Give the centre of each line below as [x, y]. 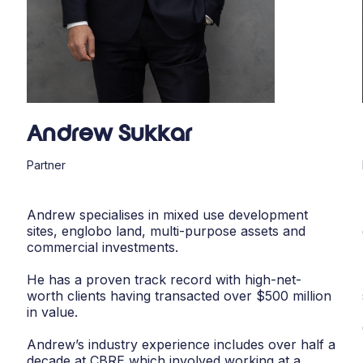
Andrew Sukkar [110, 136]
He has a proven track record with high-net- [164, 280]
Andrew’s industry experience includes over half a [181, 345]
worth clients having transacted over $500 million [179, 296]
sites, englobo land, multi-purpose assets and [167, 231]
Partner [47, 165]
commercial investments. [103, 248]
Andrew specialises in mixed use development [168, 215]
